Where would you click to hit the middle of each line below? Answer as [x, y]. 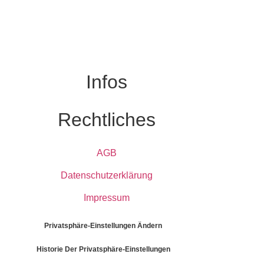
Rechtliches [106, 120]
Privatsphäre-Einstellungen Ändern [103, 225]
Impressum [106, 197]
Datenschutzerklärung [106, 175]
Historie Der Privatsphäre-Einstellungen [103, 249]
